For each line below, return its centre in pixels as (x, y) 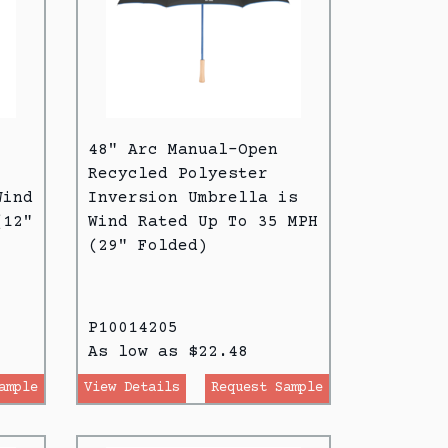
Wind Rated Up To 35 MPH (203, 221)
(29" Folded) (148, 245)
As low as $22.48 (168, 351)
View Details (132, 387)
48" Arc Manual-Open (183, 149)
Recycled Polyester (178, 173)
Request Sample (267, 387)
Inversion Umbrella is (193, 197)
